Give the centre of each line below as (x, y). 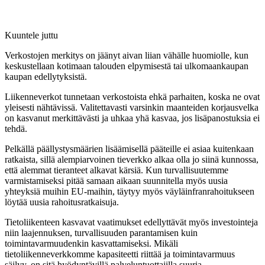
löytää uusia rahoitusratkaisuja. (62, 202)
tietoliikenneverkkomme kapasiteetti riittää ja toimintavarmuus (120, 254)
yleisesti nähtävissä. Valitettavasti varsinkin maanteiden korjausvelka (132, 107)
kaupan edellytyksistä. (46, 76)
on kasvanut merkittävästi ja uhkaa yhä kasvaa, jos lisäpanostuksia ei (132, 118)
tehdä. (16, 128)
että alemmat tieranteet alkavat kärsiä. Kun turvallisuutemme (117, 170)
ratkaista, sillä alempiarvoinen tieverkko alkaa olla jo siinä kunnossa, (132, 159)
